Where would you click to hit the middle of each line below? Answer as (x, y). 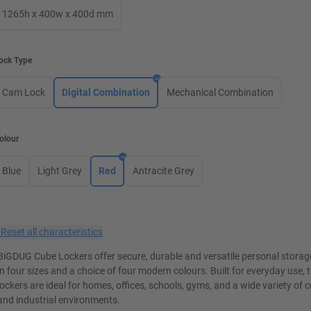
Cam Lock (24, 92)
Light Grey (60, 171)
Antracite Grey (164, 171)
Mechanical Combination (220, 92)
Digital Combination (106, 92)
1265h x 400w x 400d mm (58, 14)
